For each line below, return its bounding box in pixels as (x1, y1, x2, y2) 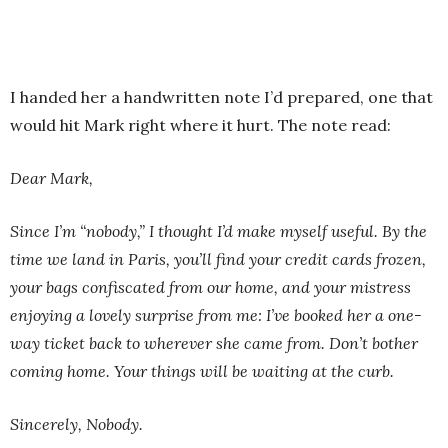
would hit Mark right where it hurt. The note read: (10, 114, 391, 135)
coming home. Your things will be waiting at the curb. (10, 360, 394, 381)
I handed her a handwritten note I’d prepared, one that (10, 86, 433, 107)
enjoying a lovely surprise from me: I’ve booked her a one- (10, 304, 422, 325)
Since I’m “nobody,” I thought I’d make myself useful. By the (10, 220, 427, 241)
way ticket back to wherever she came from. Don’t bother (10, 332, 418, 353)
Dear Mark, (10, 167, 93, 188)
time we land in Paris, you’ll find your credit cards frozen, (10, 248, 426, 269)
